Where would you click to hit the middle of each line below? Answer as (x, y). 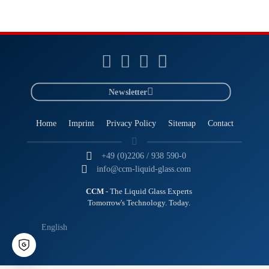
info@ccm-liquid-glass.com (144, 169)
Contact (220, 123)
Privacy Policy (131, 123)
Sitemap (182, 123)
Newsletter (128, 92)
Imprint (81, 123)
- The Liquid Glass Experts (148, 192)
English (54, 227)
